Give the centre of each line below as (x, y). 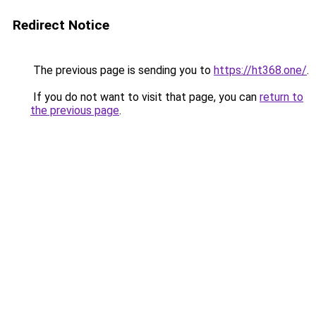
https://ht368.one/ (260, 70)
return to (281, 97)
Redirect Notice (61, 25)
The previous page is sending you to (122, 70)
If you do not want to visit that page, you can (145, 97)
